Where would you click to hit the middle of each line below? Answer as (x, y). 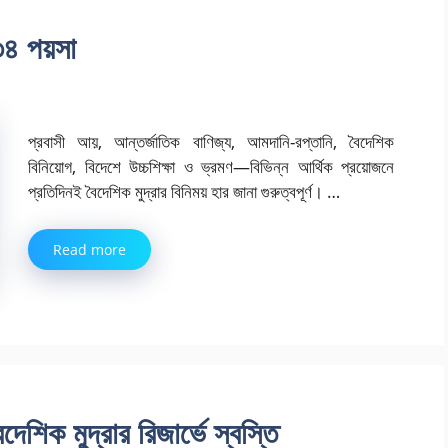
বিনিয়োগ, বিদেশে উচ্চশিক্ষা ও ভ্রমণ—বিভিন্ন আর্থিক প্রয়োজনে (211, 166)
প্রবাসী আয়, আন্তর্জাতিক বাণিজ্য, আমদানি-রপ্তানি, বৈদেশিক (211, 141)
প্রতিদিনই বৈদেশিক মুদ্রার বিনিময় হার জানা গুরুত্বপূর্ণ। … (184, 191)
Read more (89, 250)
